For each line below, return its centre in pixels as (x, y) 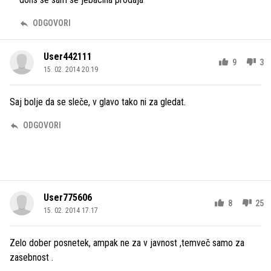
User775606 (68, 198)
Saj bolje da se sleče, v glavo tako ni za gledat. (98, 102)
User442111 (68, 57)
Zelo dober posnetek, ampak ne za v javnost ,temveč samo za (127, 243)
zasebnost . (31, 257)
